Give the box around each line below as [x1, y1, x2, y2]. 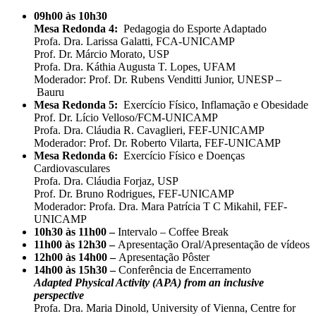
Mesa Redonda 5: [34, 99, 123, 111]
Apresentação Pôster [119, 251, 209, 264]
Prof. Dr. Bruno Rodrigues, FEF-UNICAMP [34, 188, 234, 200]
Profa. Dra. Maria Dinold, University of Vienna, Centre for [34, 302, 296, 315]
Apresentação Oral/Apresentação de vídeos [118, 238, 310, 251]
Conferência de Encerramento [119, 264, 251, 276]
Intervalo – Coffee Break [118, 226, 229, 238]
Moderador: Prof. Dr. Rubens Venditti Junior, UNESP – [34, 73, 281, 86]
